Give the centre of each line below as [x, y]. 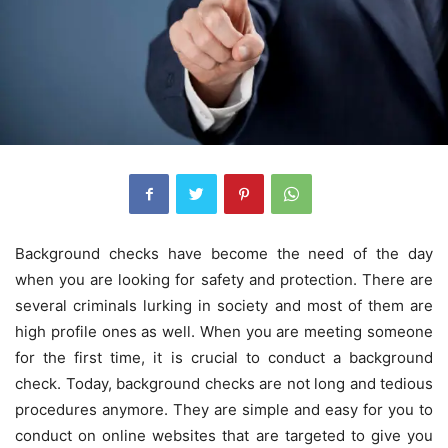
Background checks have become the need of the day [224, 253]
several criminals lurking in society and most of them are [224, 305]
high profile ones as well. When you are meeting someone [224, 331]
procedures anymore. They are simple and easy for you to [224, 409]
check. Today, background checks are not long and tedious [224, 383]
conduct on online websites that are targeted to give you [224, 435]
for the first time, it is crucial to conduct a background [224, 357]
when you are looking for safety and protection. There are [224, 279]
